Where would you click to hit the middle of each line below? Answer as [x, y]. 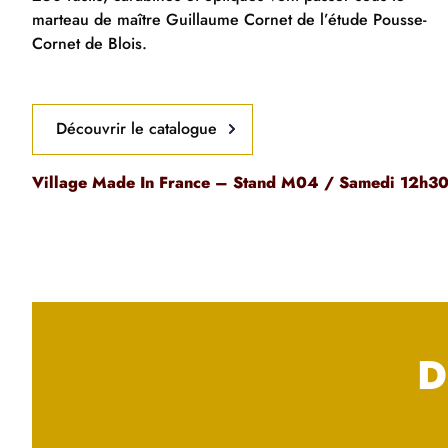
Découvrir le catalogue [137, 129]
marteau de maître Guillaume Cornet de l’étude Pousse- [229, 19]
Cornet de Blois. [89, 43]
